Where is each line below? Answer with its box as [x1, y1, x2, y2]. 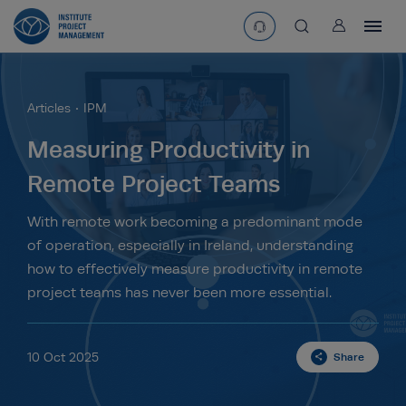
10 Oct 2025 [27, 350, 99, 364]
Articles [27, 101, 71, 115]
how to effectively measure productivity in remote [27, 261, 362, 277]
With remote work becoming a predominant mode [27, 214, 362, 230]
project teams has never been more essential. [27, 285, 332, 301]
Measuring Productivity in [27, 136, 311, 163]
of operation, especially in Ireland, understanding [27, 237, 353, 254]
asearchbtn [300, 24, 356, 37]
